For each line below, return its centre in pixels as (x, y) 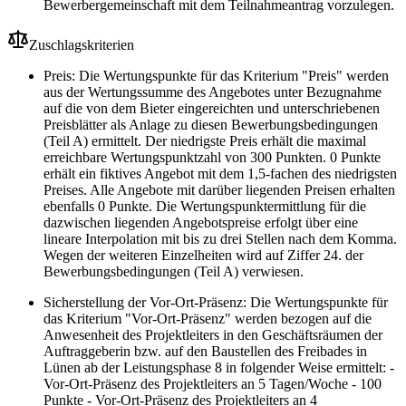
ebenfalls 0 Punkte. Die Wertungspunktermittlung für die (205, 207)
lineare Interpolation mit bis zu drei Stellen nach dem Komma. (220, 239)
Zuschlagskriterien (82, 45)
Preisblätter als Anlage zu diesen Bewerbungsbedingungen (211, 125)
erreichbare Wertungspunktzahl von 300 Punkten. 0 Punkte (212, 158)
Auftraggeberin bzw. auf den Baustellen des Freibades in (205, 352)
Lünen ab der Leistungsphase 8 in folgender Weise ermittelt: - (219, 368)
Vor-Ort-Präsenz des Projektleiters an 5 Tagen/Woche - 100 (213, 384)
